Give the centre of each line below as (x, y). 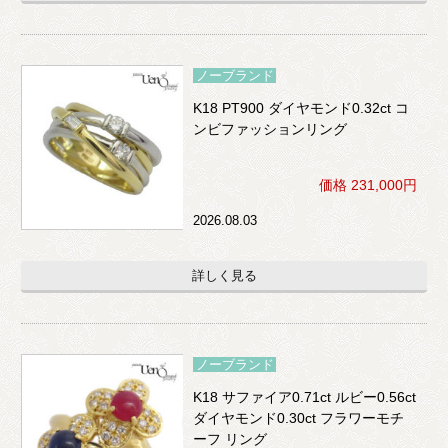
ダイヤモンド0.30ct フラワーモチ (299, 418)
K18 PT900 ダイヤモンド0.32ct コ (301, 108)
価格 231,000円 (367, 185)
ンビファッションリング (270, 129)
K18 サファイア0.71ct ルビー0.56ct (305, 397)
